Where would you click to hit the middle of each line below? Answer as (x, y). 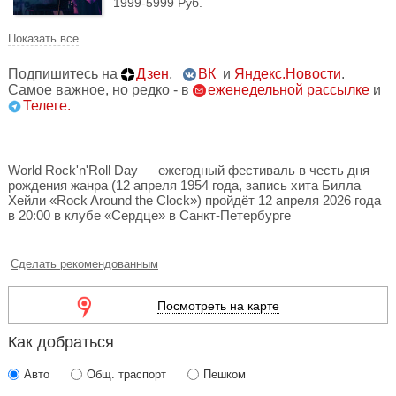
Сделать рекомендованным (84, 264)
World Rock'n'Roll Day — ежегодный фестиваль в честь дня (189, 170)
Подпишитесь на (65, 74)
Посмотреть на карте (218, 306)
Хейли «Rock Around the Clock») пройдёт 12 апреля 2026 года (194, 200)
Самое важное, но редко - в (100, 90)
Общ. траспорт (126, 374)
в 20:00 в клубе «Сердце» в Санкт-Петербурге (149, 215)
